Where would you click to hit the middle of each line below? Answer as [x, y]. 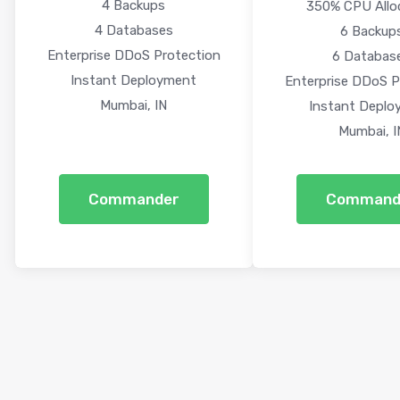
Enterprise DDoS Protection [133, 55]
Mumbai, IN [134, 105]
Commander [133, 199]
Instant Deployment [134, 80]
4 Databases [133, 30]
